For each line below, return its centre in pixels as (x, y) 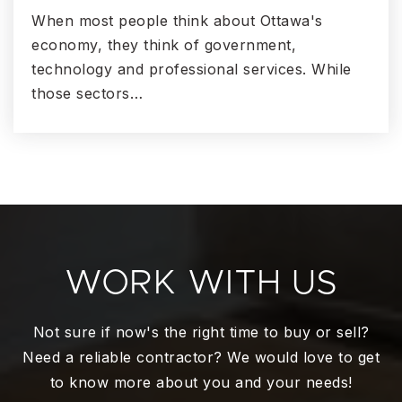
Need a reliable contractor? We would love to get (201, 358)
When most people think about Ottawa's (177, 21)
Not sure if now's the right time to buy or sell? (201, 332)
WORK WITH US (201, 284)
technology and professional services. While (192, 70)
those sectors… (87, 94)
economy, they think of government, (164, 45)
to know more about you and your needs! (201, 383)
